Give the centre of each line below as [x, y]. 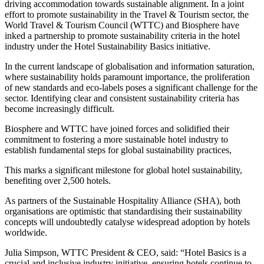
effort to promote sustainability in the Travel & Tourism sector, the [127, 14]
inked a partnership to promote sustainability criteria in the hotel [122, 35]
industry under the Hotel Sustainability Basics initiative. [108, 46]
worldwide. [26, 232]
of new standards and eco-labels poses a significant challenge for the [131, 87]
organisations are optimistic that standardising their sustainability [123, 211]
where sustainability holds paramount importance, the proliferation [127, 77]
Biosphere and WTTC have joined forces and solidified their [117, 128]
